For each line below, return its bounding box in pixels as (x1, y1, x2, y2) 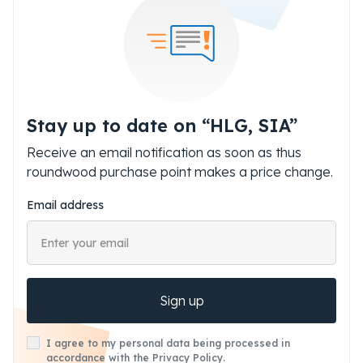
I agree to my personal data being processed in (46, 337, 290, 349)
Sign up (159, 293, 204, 309)
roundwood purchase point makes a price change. (27, 164, 333, 180)
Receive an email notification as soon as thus (27, 144, 301, 160)
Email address (27, 198, 104, 212)
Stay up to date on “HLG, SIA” (27, 114, 297, 136)
